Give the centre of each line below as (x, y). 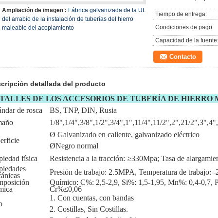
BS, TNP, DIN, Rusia (83, 110)
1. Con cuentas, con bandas (92, 198)
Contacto (183, 57)
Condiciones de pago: (184, 27)
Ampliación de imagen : (35, 10)
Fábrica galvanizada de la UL (107, 10)
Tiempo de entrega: (181, 14)
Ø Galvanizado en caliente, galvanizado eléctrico (125, 135)
